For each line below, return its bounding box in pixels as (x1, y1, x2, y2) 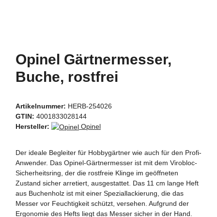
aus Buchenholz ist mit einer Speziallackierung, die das (15, 189, 184, 197)
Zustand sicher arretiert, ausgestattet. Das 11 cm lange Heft (15, 179, 199, 187)
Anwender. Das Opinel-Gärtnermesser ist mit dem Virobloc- (15, 158, 197, 167)
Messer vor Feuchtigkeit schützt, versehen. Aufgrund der (15, 199, 189, 207)
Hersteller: (15, 123, 49, 131)
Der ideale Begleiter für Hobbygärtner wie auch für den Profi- (15, 148, 201, 156)
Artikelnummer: (15, 102, 68, 110)
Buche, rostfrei (15, 69, 118, 85)
